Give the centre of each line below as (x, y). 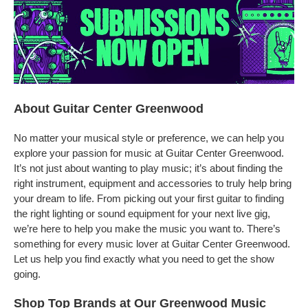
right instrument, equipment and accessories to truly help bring (153, 183)
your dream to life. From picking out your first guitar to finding (149, 198)
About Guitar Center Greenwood (109, 109)
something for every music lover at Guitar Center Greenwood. (152, 244)
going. (27, 274)
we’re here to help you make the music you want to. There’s (147, 229)
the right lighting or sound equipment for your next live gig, (142, 213)
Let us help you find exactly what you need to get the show (144, 259)
